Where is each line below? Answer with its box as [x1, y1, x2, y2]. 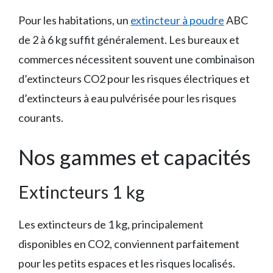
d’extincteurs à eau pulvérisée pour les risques [18, 91, 236, 105]
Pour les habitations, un [18, 13, 130, 27]
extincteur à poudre [130, 13, 224, 27]
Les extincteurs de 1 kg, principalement [18, 218, 204, 232]
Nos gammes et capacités [18, 144, 251, 170]
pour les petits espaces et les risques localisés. [18, 257, 235, 271]
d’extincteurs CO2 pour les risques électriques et [18, 72, 250, 86]
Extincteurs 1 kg [18, 181, 144, 203]
